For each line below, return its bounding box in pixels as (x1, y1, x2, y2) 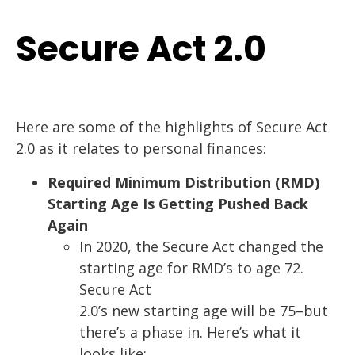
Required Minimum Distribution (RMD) (48, 173, 319, 193)
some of (78, 117, 134, 137)
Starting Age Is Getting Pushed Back (48, 194, 308, 214)
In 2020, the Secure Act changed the (79, 237, 323, 257)
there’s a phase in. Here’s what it (79, 323, 301, 342)
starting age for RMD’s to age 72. (79, 258, 303, 278)
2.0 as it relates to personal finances (16, 139, 263, 158)
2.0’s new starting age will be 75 (79, 301, 296, 321)
